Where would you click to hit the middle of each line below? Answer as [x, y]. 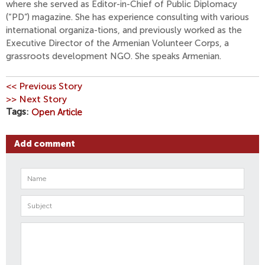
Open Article [57, 112]
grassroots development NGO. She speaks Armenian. [114, 56]
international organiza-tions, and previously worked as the [124, 30]
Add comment [45, 144]
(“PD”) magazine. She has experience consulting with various [127, 17]
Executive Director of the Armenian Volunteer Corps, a [117, 43]
